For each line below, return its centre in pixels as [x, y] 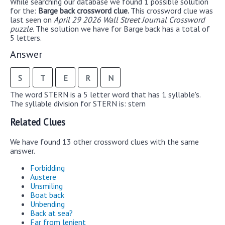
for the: [24, 10]
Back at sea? [51, 213]
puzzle [21, 28]
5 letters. [26, 37]
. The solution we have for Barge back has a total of [121, 28]
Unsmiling [46, 186]
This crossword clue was [172, 10]
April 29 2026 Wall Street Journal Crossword [129, 19]
